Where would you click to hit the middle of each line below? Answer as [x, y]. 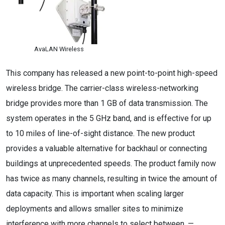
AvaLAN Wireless [59, 49]
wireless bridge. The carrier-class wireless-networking [102, 88]
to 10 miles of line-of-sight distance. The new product [100, 133]
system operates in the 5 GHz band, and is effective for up [109, 118]
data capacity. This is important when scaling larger [95, 194]
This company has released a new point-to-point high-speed [112, 73]
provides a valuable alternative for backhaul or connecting [106, 148]
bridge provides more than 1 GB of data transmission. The [107, 103]
